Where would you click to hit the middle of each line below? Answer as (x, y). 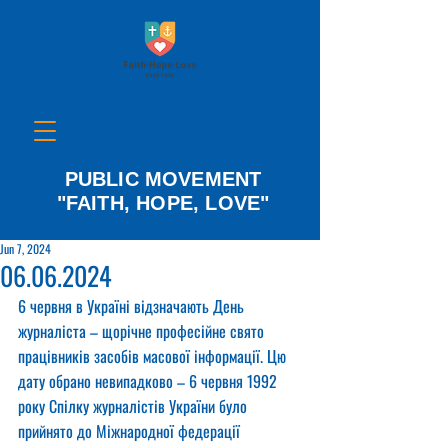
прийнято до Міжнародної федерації (131, 431)
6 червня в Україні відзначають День (133, 306)
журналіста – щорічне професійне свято (143, 331)
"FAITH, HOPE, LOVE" (163, 203)
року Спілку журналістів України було (134, 406)
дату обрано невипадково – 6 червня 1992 (149, 381)
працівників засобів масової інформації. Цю (154, 356)
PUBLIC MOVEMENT (163, 179)
